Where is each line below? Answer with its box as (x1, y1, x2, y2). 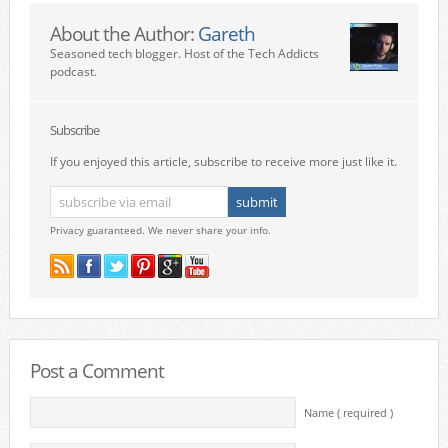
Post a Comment (29, 358, 164, 383)
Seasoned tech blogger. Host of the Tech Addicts (49, 45, 319, 62)
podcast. (49, 63, 97, 80)
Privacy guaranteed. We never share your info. (49, 223, 271, 237)
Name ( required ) (303, 406, 393, 420)
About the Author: (49, 21, 198, 46)
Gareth (197, 21, 255, 46)
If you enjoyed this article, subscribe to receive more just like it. (49, 153, 397, 170)
